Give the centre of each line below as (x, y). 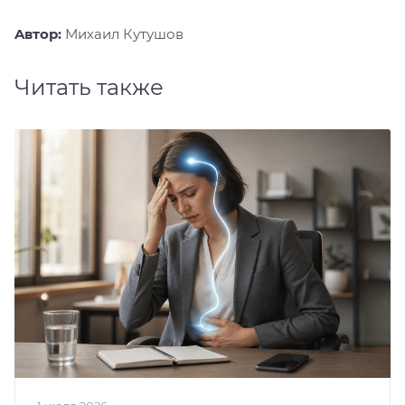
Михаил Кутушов (124, 34)
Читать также (89, 88)
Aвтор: (40, 34)
